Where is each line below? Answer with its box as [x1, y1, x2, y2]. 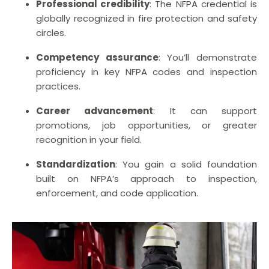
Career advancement [36, 104, 154, 117]
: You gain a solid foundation [115, 157, 257, 171]
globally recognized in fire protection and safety [36, 11, 257, 25]
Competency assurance [36, 50, 159, 64]
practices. [36, 79, 80, 92]
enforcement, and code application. [36, 186, 198, 199]
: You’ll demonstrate [158, 50, 258, 64]
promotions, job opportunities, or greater [36, 118, 257, 131]
